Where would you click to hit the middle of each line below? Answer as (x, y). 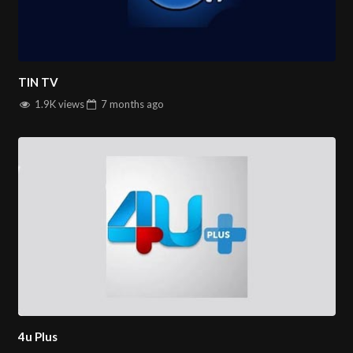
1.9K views (58, 104)
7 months (122, 104)
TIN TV (38, 82)
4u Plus (37, 336)
